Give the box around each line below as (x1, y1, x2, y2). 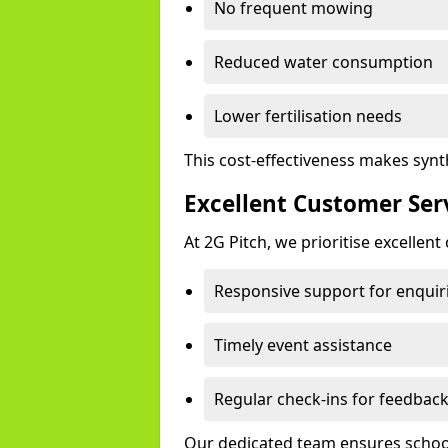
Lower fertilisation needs (214, 105, 402, 127)
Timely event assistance (214, 334, 392, 356)
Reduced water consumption (214, 51, 433, 73)
